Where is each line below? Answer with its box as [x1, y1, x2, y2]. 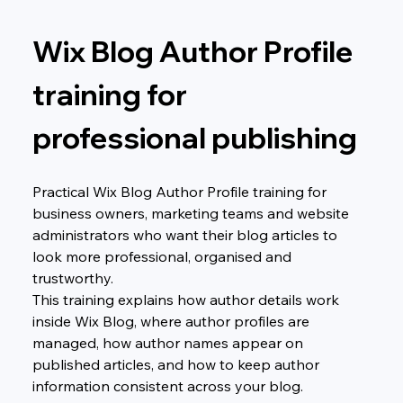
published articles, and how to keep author [31, 354, 323, 373]
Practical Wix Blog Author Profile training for [31, 182, 330, 201]
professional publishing [31, 119, 357, 156]
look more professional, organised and [31, 246, 295, 265]
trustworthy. [31, 268, 113, 287]
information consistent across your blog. [31, 376, 303, 395]
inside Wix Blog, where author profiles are [31, 311, 313, 330]
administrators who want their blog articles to [31, 225, 341, 244]
